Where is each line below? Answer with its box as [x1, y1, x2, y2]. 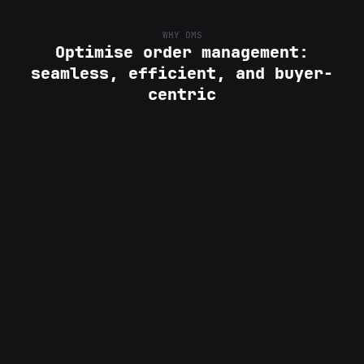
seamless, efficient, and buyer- [31, 63, 333, 84]
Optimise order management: [55, 41, 309, 63]
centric [148, 84, 216, 106]
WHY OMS [162, 29, 202, 41]
